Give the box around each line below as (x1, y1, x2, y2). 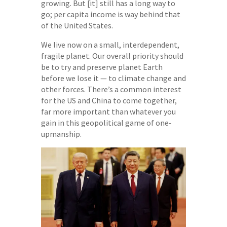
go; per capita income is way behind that (41, 9, 180, 19)
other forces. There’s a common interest (41, 84, 181, 94)
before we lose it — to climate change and (41, 73, 186, 83)
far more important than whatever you (41, 106, 176, 117)
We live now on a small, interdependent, (41, 40, 179, 50)
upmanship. (41, 129, 82, 139)
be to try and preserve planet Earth (41, 62, 163, 72)
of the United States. (41, 20, 113, 30)
